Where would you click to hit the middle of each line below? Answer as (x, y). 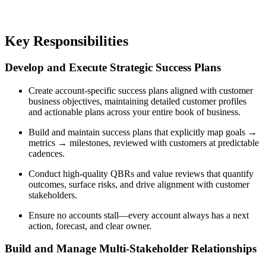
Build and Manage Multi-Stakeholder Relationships (131, 249)
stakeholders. (53, 195)
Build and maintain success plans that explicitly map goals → (143, 132)
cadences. (47, 153)
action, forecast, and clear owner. (90, 226)
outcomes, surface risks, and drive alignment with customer (139, 184)
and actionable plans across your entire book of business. (134, 112)
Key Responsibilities (66, 41)
